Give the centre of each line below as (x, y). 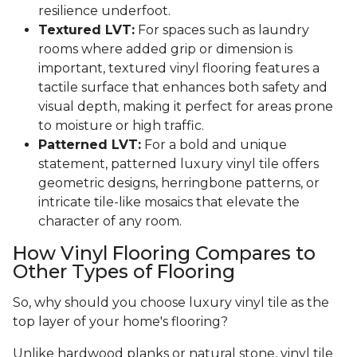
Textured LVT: (86, 30)
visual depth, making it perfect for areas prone (186, 107)
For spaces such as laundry (222, 30)
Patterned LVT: (90, 145)
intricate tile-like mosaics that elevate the (169, 202)
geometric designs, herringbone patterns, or (179, 183)
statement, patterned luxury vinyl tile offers (178, 164)
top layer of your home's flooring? (120, 322)
